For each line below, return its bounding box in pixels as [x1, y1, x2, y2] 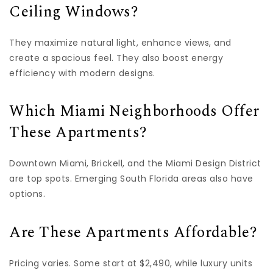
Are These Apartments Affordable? [9, 221, 257, 244]
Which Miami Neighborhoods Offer [9, 100, 260, 124]
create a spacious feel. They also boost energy [9, 51, 223, 64]
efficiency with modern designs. [9, 66, 155, 79]
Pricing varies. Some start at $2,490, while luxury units [9, 257, 252, 269]
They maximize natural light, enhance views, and [9, 36, 232, 49]
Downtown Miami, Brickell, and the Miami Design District [9, 157, 261, 170]
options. [9, 188, 45, 200]
